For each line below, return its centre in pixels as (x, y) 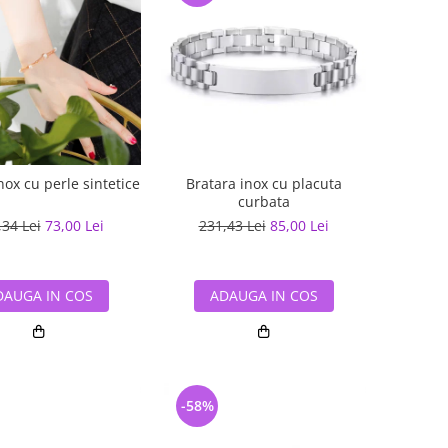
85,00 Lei (299, 225)
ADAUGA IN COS (263, 295)
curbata (263, 201)
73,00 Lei (74, 225)
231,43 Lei (232, 225)
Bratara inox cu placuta (263, 183)
